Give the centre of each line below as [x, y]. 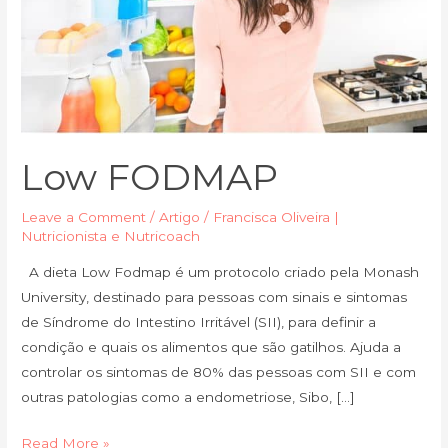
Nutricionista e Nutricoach [111, 236]
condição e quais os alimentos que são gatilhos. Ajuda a [211, 347]
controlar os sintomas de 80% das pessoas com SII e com [219, 372]
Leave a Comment [84, 217]
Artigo [180, 217]
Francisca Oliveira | [276, 217]
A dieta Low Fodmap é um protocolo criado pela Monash [220, 272]
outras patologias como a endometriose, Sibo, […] [188, 397]
